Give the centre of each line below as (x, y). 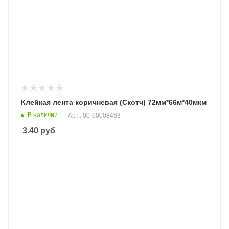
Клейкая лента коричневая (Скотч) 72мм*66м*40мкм (114, 102)
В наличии (43, 115)
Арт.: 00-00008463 (94, 115)
